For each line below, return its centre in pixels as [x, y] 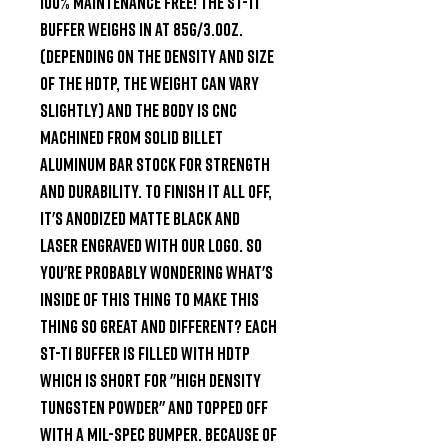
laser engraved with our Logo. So [151, 244]
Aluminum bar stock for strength [155, 163]
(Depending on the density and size [157, 55]
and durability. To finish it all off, [156, 190]
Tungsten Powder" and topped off [154, 406]
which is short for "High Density [150, 379]
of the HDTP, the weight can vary [149, 82]
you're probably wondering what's [156, 271]
